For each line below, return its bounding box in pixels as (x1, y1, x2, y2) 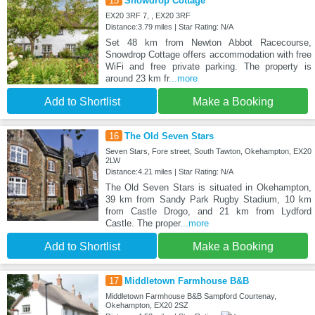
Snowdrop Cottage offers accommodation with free (105, 49, 311, 60)
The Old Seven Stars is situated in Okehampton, (105, 182, 311, 193)
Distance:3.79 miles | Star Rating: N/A (105, 22, 233, 31)
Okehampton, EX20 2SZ (105, 301, 188, 310)
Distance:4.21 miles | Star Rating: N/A (105, 167, 233, 176)
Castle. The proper (105, 218, 180, 229)
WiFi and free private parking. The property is (105, 60, 311, 72)
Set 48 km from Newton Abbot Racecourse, (105, 37, 311, 48)
